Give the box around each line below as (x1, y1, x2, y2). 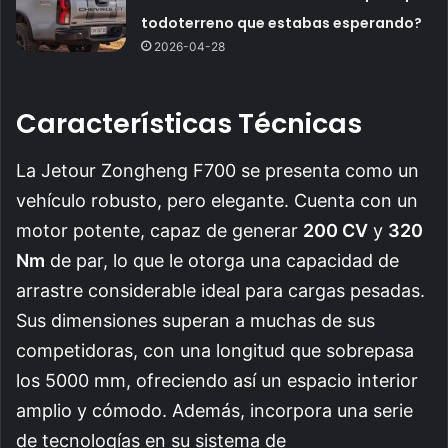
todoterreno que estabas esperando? (141, 13, 423, 34)
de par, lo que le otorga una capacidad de (45, 249, 399, 271)
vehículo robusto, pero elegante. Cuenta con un (16, 189, 418, 211)
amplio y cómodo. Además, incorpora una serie (16, 399, 413, 421)
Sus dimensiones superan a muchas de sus (16, 309, 375, 331)
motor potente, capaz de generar (16, 219, 303, 241)
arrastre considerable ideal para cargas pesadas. (16, 279, 425, 301)
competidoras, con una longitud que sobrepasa (16, 339, 414, 361)
